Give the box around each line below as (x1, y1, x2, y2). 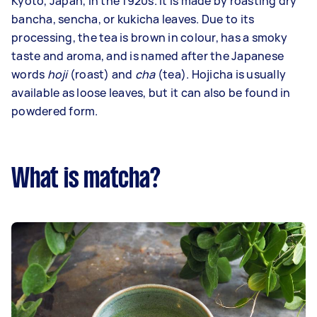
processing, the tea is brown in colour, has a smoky (11, 30, 287, 45)
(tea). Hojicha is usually (155, 67, 286, 82)
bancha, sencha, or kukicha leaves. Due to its (11, 11, 255, 27)
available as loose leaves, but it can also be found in (11, 85, 291, 100)
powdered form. (11, 103, 98, 119)
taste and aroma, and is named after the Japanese (11, 48, 284, 64)
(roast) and (67, 67, 135, 82)
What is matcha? (11, 167, 161, 192)
